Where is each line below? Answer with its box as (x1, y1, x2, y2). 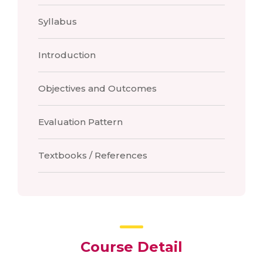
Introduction (38, 49, 96, 60)
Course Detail (80, 238, 183, 255)
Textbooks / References (38, 150, 147, 161)
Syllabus (38, 16, 77, 27)
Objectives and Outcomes (38, 83, 157, 94)
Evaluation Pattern (38, 116, 123, 127)
